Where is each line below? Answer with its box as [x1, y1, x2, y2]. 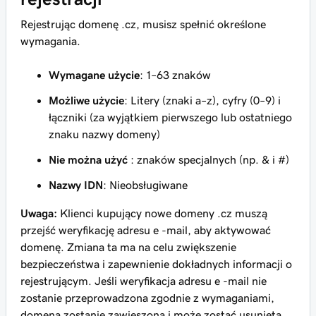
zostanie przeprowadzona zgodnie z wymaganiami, [20, 292, 274, 303]
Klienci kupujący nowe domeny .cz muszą [57, 207, 267, 219]
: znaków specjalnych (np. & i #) [128, 154, 289, 165]
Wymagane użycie [49, 69, 140, 80]
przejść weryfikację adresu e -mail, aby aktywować [20, 224, 271, 236]
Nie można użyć [49, 154, 128, 165]
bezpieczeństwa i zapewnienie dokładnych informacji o [20, 258, 292, 269]
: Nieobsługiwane [103, 179, 188, 190]
